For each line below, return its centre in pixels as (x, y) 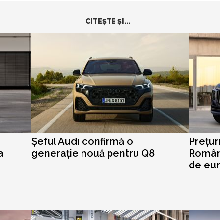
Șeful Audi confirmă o (82, 141)
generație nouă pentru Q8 (93, 153)
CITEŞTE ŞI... (108, 21)
